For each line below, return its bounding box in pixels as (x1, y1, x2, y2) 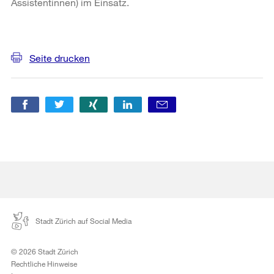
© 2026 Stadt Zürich (11, 246, 78, 256)
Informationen (10, 37, 97, 52)
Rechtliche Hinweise (11, 258, 77, 268)
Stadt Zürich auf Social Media (35, 215, 131, 226)
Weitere (10, 20, 57, 35)
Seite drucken (29, 51, 90, 64)
